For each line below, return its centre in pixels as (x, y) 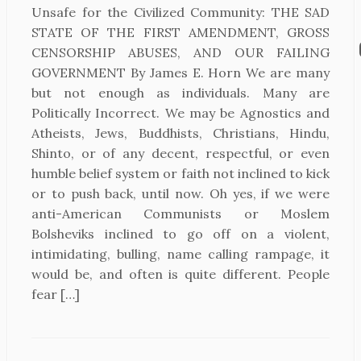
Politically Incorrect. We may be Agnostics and (180, 113)
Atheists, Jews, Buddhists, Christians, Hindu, (180, 133)
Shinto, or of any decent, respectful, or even (180, 153)
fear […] (56, 294)
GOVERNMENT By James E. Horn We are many (180, 73)
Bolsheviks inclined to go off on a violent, (180, 234)
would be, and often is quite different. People (180, 274)
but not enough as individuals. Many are (180, 93)
